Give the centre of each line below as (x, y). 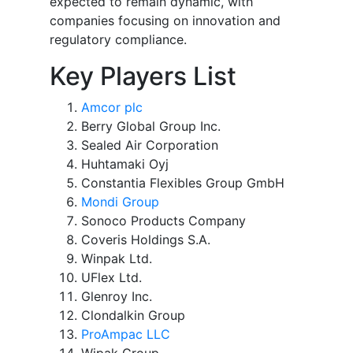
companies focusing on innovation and (165, 21)
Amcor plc (112, 108)
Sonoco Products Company (163, 221)
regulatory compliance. (118, 40)
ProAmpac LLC (126, 334)
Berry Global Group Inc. (151, 126)
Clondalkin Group (133, 316)
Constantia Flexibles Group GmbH (183, 183)
